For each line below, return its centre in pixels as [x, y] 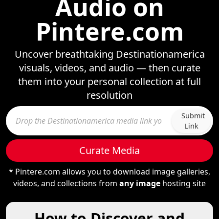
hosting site [183, 183]
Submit [193, 116]
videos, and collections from [66, 183]
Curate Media [109, 150]
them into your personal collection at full [109, 81]
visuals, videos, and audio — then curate [109, 68]
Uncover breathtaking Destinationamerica [109, 54]
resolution [109, 95]
